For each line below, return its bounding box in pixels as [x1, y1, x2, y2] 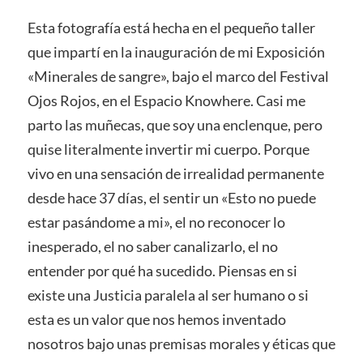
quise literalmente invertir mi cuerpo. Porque [27, 139, 310, 158]
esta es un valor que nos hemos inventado [27, 310, 286, 328]
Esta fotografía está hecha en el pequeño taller [27, 18, 315, 36]
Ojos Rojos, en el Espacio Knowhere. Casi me [27, 91, 305, 109]
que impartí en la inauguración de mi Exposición [27, 42, 325, 61]
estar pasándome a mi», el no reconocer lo [27, 212, 285, 231]
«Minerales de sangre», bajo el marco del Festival [27, 66, 329, 85]
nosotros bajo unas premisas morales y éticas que [27, 334, 335, 352]
